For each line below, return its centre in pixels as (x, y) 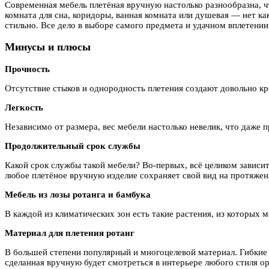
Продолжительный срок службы (73, 146)
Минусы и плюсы (48, 47)
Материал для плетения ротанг (70, 233)
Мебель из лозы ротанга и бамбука (78, 194)
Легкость (24, 107)
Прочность (27, 69)
